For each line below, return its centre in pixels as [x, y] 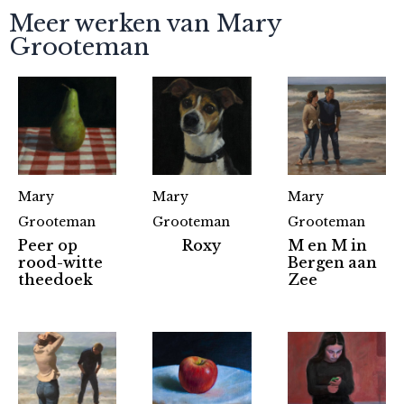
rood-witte [60, 263]
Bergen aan [332, 263]
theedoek [55, 280]
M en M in [327, 246]
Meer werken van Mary [145, 23]
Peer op [48, 246]
